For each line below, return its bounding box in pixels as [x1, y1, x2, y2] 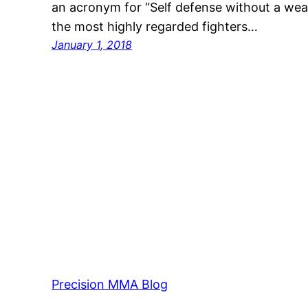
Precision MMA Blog [52, 277, 168, 292]
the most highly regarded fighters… [52, 19, 258, 34]
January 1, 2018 [52, 38, 133, 52]
